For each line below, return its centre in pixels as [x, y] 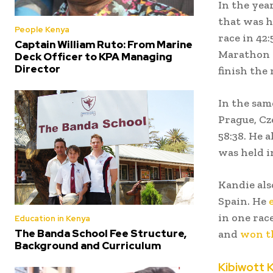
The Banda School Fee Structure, [101, 234]
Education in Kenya [52, 219]
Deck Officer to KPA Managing [94, 56]
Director [37, 69]
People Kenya [42, 29]
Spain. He [243, 201]
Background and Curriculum [88, 246]
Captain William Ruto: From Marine [104, 44]
